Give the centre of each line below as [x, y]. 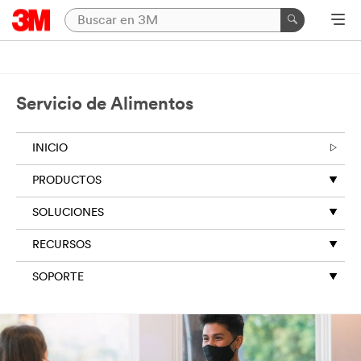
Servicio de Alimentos [105, 105]
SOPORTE [58, 278]
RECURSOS [62, 245]
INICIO [50, 149]
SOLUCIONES [68, 213]
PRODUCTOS [67, 181]
